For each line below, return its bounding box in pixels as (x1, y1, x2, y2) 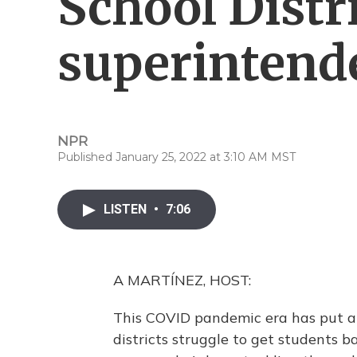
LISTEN (104, 202, 150, 217)
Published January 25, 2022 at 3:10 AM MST (57, 150, 296, 164)
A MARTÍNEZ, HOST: (113, 271, 251, 289)
